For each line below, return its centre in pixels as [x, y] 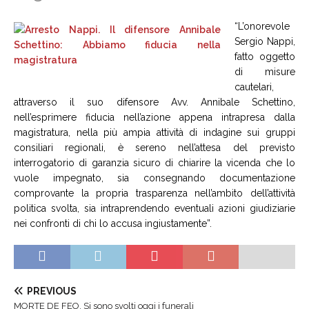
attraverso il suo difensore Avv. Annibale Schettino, [154, 102]
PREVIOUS [52, 291]
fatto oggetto [265, 57]
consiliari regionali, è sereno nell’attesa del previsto [154, 148]
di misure [265, 72]
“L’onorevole [262, 27]
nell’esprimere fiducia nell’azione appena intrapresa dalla [154, 118]
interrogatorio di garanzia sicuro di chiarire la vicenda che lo [154, 163]
